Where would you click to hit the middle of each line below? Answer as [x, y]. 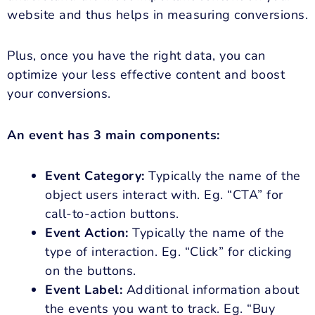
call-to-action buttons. [112, 214]
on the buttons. [91, 271]
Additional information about [211, 290]
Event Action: [87, 233]
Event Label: [84, 290]
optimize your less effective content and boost [146, 75]
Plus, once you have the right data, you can [136, 56]
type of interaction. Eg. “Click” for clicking [169, 252]
